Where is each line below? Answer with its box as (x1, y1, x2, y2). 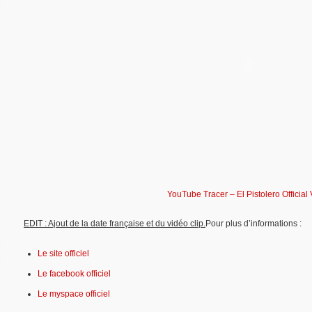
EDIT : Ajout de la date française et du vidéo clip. (24, 219, 205, 229)
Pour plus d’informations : (205, 219, 302, 229)
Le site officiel (38, 248, 89, 258)
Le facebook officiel (38, 268, 111, 279)
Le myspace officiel (38, 288, 110, 299)
